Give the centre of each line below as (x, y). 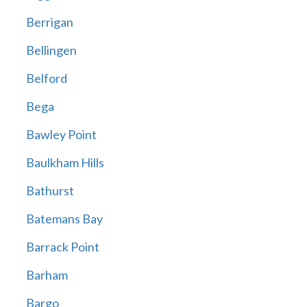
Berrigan (49, 22)
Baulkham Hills (65, 163)
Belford (46, 78)
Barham (47, 275)
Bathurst (50, 191)
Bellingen (51, 50)
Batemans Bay (64, 219)
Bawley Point (61, 135)
